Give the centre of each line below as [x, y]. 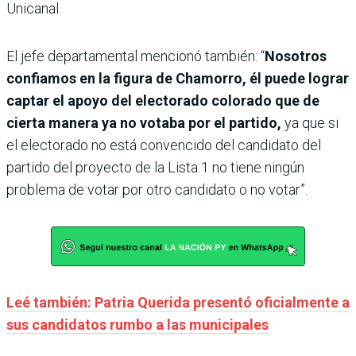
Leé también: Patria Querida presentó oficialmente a [178, 302]
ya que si [311, 122]
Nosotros [296, 56]
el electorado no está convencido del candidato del [164, 145]
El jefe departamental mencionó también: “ [135, 56]
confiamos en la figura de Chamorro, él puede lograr [178, 78]
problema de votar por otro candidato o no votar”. [157, 189]
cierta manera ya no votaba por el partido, [145, 122]
